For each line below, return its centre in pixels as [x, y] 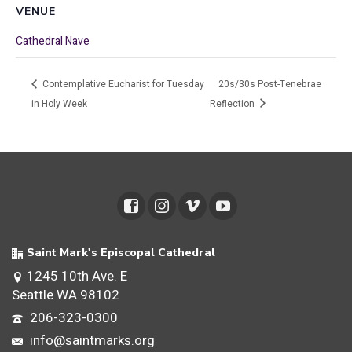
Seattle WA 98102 [66, 295]
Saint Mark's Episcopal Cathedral [121, 253]
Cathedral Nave [53, 41]
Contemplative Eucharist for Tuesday [122, 84]
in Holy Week [59, 103]
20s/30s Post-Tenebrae [270, 84]
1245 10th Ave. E [77, 277]
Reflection [234, 103]
